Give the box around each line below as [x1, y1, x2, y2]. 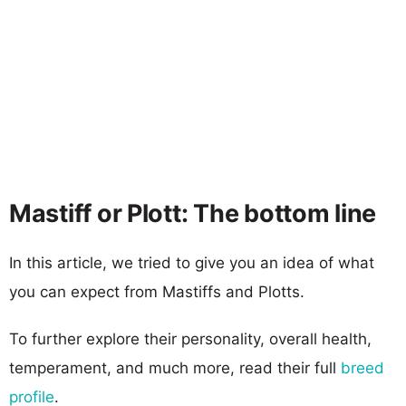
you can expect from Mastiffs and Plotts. [9, 282, 304, 301]
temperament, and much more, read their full [9, 358, 341, 377]
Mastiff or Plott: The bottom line [9, 198, 377, 228]
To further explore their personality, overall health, [9, 329, 372, 348]
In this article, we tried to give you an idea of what [9, 253, 374, 272]
